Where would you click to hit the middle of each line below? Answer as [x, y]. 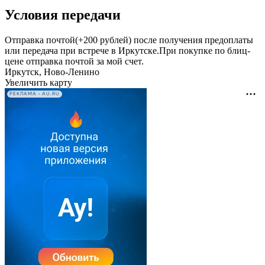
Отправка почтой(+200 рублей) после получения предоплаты [129, 40]
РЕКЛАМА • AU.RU [35, 94]
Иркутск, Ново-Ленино [52, 72]
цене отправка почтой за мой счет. [74, 61]
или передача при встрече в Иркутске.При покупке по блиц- [127, 50]
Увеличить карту [38, 82]
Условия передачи [63, 15]
